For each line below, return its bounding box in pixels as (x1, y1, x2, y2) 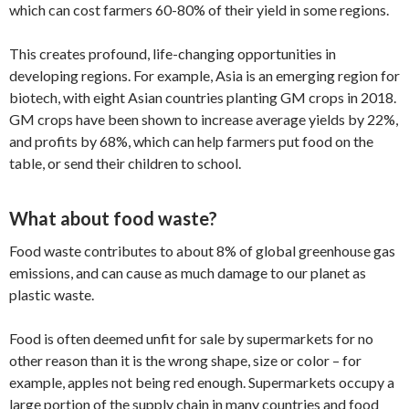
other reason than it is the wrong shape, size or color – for (9, 351, 362, 369)
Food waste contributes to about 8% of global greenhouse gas (9, 241, 395, 259)
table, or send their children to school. (9, 153, 241, 172)
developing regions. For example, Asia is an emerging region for (9, 66, 400, 84)
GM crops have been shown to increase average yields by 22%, (9, 110, 398, 128)
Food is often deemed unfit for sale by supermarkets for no (9, 329, 373, 347)
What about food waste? (9, 206, 217, 229)
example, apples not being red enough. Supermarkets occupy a (9, 372, 394, 391)
